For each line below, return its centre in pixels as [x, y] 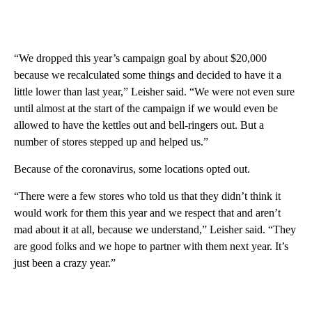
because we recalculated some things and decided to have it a [148, 75]
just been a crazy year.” [65, 263]
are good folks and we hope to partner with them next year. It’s [151, 246]
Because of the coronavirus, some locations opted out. [132, 169]
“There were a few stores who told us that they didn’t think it [147, 196]
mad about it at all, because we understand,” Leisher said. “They [155, 229]
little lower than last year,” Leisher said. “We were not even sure [154, 91]
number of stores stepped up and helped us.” [111, 141]
